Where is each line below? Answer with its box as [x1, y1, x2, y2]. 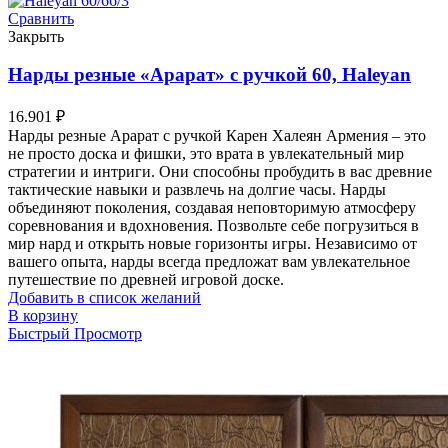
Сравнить [8, 9, 74, 27]
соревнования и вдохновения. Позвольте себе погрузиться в [8, 217, 419, 234]
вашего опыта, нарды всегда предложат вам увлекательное [8, 253, 410, 270]
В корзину [8, 307, 78, 324]
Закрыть [8, 27, 64, 45]
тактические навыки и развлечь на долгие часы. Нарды [8, 181, 386, 198]
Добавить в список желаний [8, 289, 201, 306]
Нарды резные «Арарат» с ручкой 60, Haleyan [8, 64, 411, 86]
